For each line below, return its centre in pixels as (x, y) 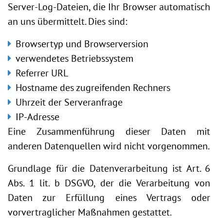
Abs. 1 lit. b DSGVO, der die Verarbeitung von (109, 183)
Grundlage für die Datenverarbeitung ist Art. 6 (109, 168)
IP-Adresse (37, 117)
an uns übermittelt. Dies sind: (67, 21)
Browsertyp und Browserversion (82, 44)
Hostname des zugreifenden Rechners (93, 88)
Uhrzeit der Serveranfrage (69, 102)
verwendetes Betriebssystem (74, 58)
